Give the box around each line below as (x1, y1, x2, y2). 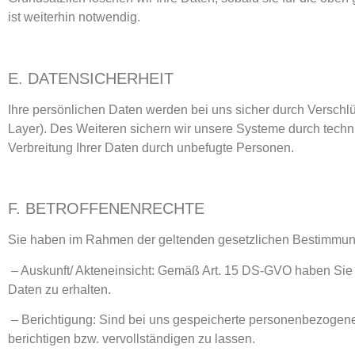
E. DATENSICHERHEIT (8, 69, 174, 87)
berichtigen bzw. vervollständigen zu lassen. (8, 332, 258, 346)
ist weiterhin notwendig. (8, 10, 140, 24)
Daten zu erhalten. (8, 282, 114, 296)
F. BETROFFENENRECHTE (8, 200, 204, 218)
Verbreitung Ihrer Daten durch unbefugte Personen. (8, 140, 294, 155)
